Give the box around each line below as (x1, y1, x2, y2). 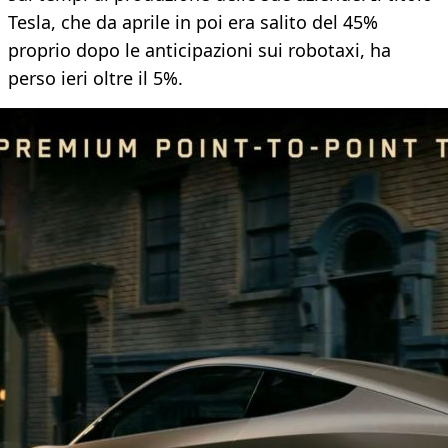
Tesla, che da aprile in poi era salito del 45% (8, 10, 378, 35)
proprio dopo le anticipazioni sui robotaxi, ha (8, 38, 391, 63)
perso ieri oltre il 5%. (8, 66, 183, 91)
